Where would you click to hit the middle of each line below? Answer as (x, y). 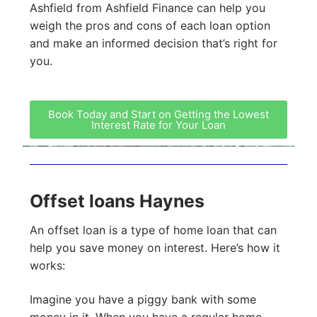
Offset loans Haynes (117, 201)
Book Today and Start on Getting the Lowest (158, 114)
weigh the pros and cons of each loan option (150, 26)
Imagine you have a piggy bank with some (143, 299)
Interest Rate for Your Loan (158, 125)
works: (47, 266)
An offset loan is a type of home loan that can (153, 230)
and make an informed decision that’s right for (154, 44)
